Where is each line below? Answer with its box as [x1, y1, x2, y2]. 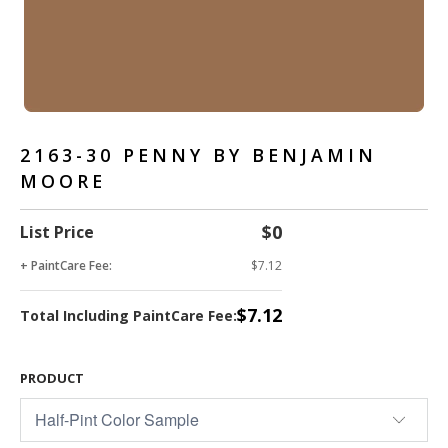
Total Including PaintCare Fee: [20, 306, 237, 325]
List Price [20, 221, 94, 243]
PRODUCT [20, 369, 84, 387]
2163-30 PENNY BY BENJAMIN [20, 143, 377, 167]
